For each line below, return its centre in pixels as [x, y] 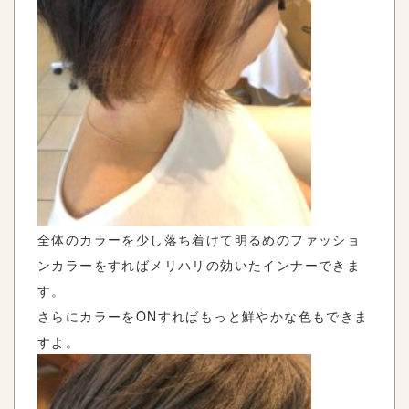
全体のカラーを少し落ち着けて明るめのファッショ [199, 239]
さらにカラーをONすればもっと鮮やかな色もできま [203, 315]
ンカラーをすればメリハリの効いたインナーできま [199, 264]
